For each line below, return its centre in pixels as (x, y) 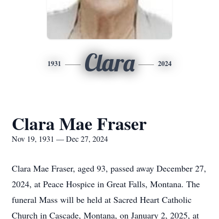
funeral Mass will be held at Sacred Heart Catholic (102, 199)
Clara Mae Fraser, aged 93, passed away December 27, (109, 168)
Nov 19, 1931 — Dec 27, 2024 (60, 139)
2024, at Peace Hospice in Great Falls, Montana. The (106, 184)
